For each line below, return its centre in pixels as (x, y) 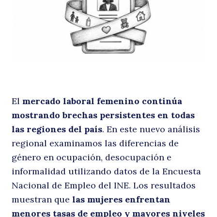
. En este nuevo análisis (151, 129)
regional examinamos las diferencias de (95, 143)
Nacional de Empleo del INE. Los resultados (104, 186)
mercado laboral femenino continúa (102, 101)
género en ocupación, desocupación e (92, 157)
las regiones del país (57, 129)
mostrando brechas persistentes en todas (103, 115)
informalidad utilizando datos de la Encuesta (106, 171)
